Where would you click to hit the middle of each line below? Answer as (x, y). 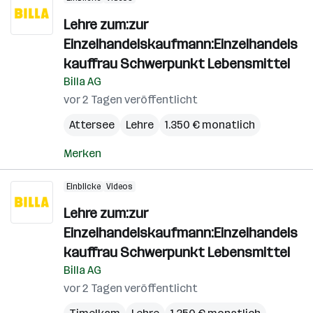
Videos (119, 187)
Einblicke (83, 187)
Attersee (92, 125)
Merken (82, 153)
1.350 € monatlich (210, 125)
